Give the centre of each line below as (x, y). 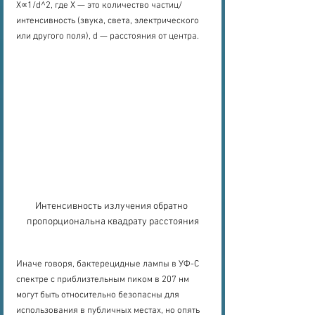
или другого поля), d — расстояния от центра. (108, 36)
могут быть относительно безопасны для (99, 296)
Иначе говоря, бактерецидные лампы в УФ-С (109, 265)
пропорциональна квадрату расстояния (112, 222)
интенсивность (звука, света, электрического (109, 21)
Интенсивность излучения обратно (112, 207)
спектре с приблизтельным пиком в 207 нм (104, 280)
